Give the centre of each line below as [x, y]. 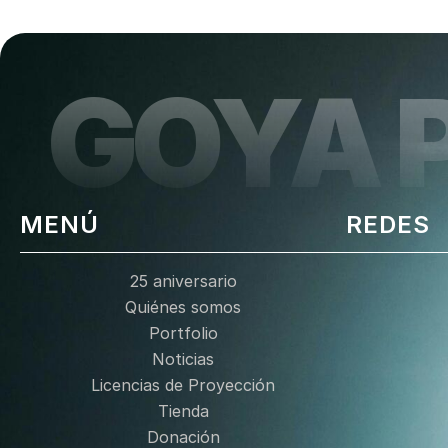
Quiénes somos [183, 307]
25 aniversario [183, 281]
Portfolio [183, 333]
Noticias [183, 359]
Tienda [183, 411]
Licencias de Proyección [183, 385]
